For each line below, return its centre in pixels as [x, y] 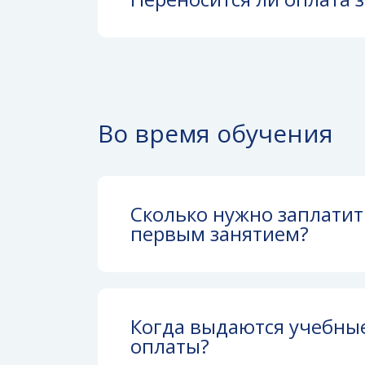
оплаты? [170, 346]
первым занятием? [220, 233]
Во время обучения [215, 133]
